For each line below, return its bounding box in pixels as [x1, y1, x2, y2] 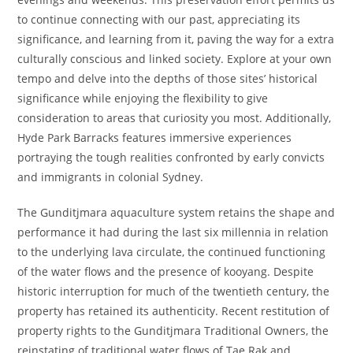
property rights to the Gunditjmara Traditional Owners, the [17, 323, 329, 338]
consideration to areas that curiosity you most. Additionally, [17, 110, 332, 125]
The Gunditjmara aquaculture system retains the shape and [17, 205, 336, 220]
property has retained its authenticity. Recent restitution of [17, 303, 330, 318]
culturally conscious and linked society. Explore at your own [17, 51, 333, 66]
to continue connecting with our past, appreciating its [17, 12, 301, 27]
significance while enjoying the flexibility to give [17, 91, 269, 106]
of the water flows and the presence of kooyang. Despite [17, 264, 314, 279]
